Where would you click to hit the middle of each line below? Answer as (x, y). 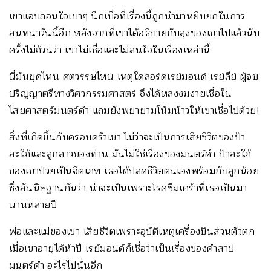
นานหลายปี (33, 205)
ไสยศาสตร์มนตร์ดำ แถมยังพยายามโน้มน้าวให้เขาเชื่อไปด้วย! (134, 111)
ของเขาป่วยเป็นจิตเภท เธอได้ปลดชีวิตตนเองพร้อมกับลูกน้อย (134, 171)
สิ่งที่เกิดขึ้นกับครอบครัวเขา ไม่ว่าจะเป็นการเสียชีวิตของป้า (127, 138)
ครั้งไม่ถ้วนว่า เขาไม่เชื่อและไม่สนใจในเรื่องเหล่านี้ (110, 51)
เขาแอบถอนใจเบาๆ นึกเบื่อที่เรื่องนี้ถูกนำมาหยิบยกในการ (127, 17)
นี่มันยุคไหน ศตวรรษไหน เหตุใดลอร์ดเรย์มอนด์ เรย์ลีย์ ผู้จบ (134, 77)
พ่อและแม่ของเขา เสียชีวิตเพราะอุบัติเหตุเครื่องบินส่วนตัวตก (132, 232)
